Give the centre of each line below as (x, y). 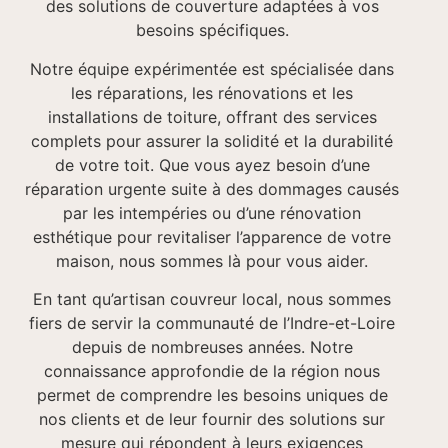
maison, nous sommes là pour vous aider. (212, 260)
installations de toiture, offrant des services (212, 116)
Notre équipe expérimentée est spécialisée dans (212, 68)
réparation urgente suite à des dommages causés (212, 188)
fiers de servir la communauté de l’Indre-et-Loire (212, 323)
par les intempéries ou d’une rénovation (212, 212)
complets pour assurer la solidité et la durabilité (212, 140)
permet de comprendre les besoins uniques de (212, 395)
